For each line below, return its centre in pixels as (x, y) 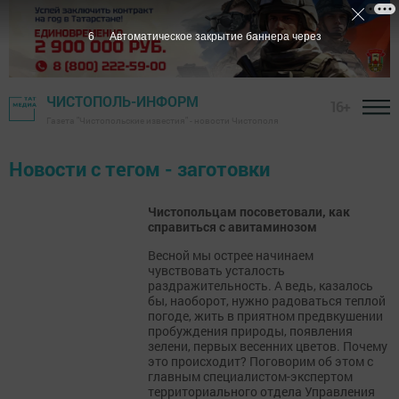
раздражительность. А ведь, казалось (261, 286)
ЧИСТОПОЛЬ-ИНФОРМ (122, 102)
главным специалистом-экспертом (250, 377)
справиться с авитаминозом (232, 227)
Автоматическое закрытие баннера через (215, 37)
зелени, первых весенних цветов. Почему (268, 346)
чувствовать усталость (216, 271)
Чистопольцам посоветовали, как (249, 212)
